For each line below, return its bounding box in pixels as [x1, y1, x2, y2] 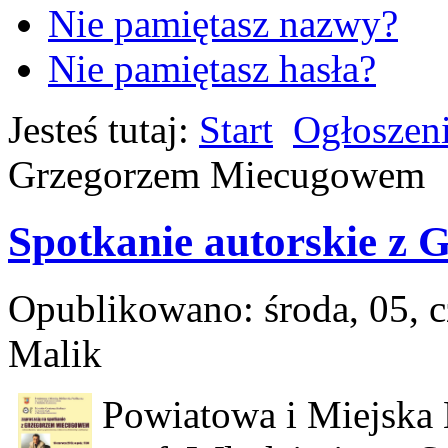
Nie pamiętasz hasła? [48, 47, 376, 91]
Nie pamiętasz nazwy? [48, 2, 398, 46]
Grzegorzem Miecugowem [8, 153, 425, 197]
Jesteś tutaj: [8, 108, 199, 152]
